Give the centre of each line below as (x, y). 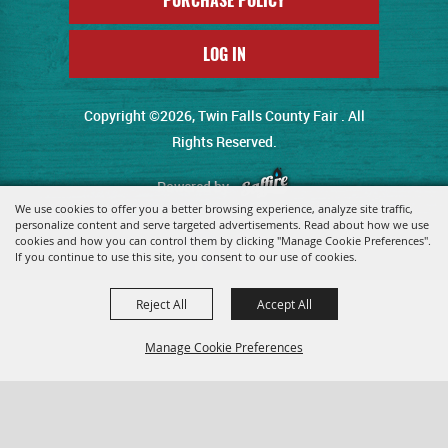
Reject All (161, 304)
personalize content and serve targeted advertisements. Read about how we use (222, 224)
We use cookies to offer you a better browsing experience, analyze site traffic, (214, 208)
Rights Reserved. (224, 141)
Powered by (197, 186)
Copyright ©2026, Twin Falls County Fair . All (224, 115)
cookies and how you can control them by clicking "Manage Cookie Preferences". (223, 240)
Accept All (284, 304)
